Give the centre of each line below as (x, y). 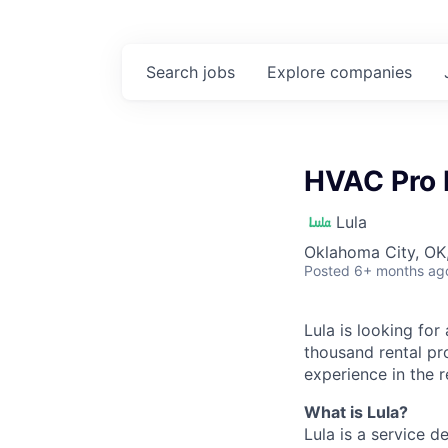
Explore (298, 72)
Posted (327, 270)
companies (371, 72)
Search (174, 72)
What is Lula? (356, 412)
